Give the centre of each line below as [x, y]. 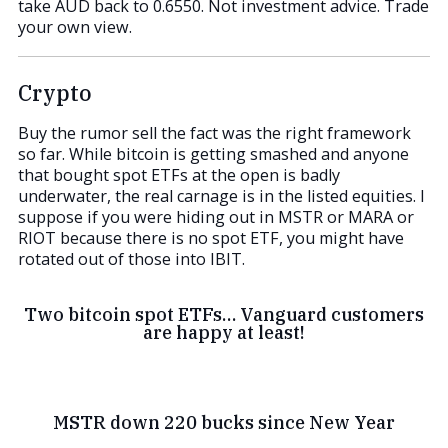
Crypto [55, 93]
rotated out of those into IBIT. [131, 259]
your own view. [75, 26]
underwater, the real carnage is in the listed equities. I [221, 196]
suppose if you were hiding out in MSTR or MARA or [216, 217]
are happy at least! [224, 333]
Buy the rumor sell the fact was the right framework [214, 133]
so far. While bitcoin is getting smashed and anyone [213, 154]
